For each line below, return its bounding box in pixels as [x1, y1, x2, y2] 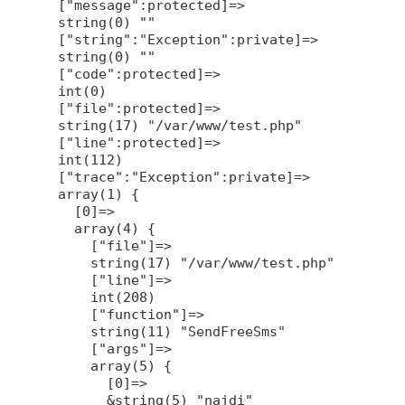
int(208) [42, 288, 156, 306]
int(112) [42, 151, 124, 168]
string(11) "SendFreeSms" [42, 323, 287, 340]
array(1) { [42, 185, 140, 202]
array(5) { [42, 357, 173, 374]
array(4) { [42, 220, 156, 237]
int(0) [42, 82, 108, 99]
